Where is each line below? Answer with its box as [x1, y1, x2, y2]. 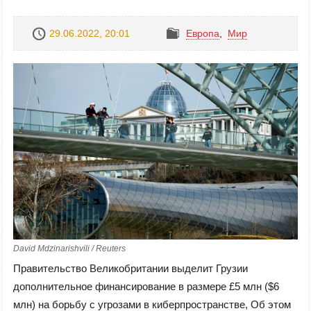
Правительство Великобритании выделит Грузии [13, 262, 248, 275]
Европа [186, 27, 219, 39]
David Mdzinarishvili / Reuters [13, 244, 126, 254]
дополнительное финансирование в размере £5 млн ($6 [13, 280, 279, 293]
